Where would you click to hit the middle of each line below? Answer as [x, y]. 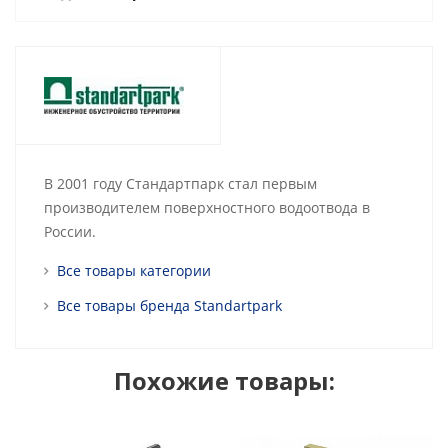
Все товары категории [134, 270]
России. [70, 231]
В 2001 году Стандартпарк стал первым [180, 183]
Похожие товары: [224, 380]
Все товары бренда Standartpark [169, 305]
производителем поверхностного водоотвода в [207, 207]
